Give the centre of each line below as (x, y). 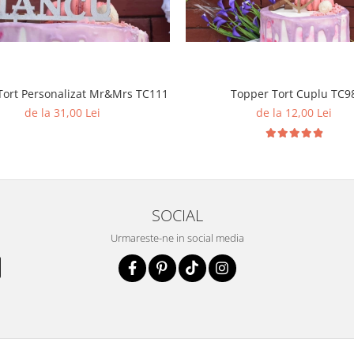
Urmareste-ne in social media (177, 237)
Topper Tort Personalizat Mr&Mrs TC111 (129, 93)
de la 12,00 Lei (294, 112)
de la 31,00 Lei (62, 112)
